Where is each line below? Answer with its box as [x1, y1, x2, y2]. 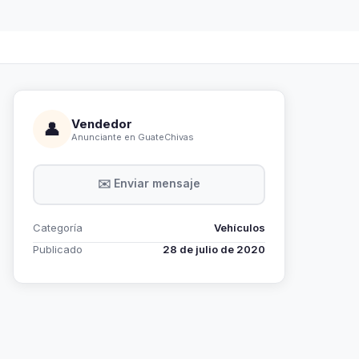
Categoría [33, 221, 83, 234]
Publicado [33, 243, 83, 256]
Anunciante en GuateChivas [71, 131, 194, 143]
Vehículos [214, 221, 265, 234]
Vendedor [71, 115, 132, 131]
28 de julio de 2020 [163, 243, 265, 256]
